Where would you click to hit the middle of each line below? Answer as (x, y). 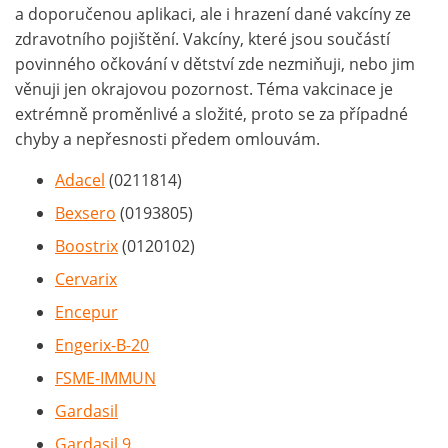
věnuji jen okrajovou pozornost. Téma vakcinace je (204, 89)
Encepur (86, 312)
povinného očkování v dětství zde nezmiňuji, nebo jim (215, 64)
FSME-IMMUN (105, 378)
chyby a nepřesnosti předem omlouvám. (167, 139)
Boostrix (86, 246)
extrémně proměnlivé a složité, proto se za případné (211, 114)
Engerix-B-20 (102, 345)
